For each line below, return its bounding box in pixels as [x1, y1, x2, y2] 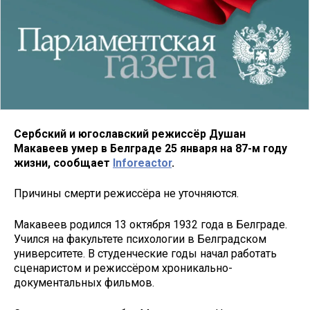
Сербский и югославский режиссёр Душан [14, 127, 246, 140]
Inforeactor [113, 156, 172, 170]
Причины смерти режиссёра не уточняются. [14, 187, 239, 201]
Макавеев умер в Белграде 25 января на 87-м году [14, 141, 287, 155]
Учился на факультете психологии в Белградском [14, 232, 266, 246]
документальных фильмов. [14, 276, 154, 290]
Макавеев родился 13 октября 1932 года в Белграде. [14, 218, 287, 232]
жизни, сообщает [14, 156, 113, 170]
